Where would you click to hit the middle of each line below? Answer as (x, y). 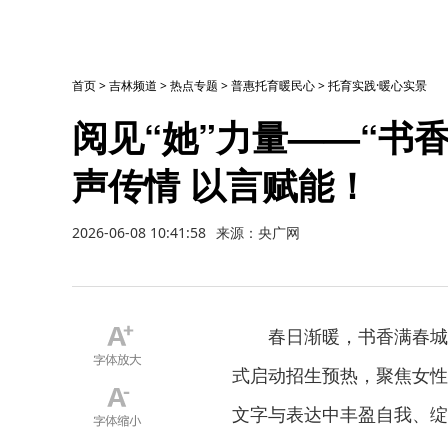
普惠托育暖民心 (273, 85)
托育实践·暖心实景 (377, 85)
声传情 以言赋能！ (221, 184)
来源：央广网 (258, 232)
